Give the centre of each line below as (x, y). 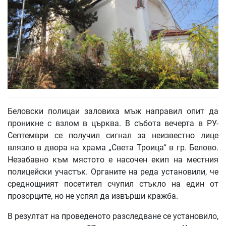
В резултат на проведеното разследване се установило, (113, 216)
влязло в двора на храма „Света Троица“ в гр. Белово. (113, 148)
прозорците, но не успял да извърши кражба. (93, 196)
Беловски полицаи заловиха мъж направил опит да (113, 111)
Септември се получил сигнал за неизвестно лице (113, 136)
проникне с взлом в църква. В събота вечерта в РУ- (113, 124)
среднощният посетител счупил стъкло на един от (113, 184)
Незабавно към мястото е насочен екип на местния (113, 160)
